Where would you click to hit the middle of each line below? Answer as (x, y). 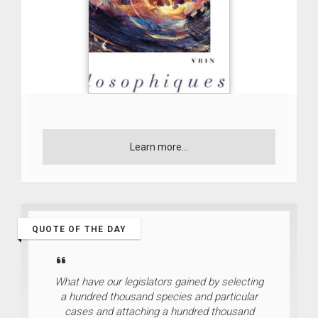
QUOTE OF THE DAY (79, 229)
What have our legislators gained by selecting (159, 281)
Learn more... (159, 147)
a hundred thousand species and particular (159, 296)
